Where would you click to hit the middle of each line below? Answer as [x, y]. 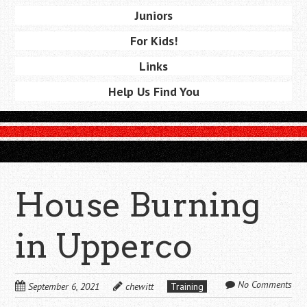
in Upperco [104, 246]
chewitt [140, 286]
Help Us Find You [153, 91]
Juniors [153, 15]
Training [187, 286]
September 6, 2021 [64, 286]
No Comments [265, 284]
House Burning [138, 205]
